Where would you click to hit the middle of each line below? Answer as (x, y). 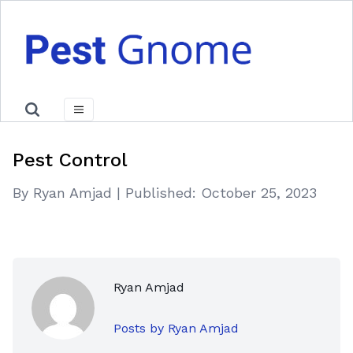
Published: (161, 193)
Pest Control (70, 160)
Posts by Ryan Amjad (176, 328)
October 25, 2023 (259, 193)
